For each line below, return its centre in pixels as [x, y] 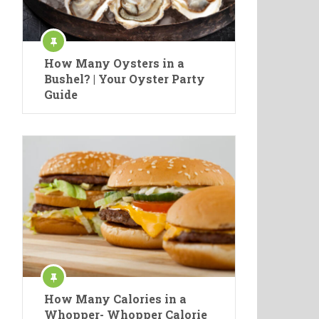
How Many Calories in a [115, 299]
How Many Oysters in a [114, 63]
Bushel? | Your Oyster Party [125, 78]
